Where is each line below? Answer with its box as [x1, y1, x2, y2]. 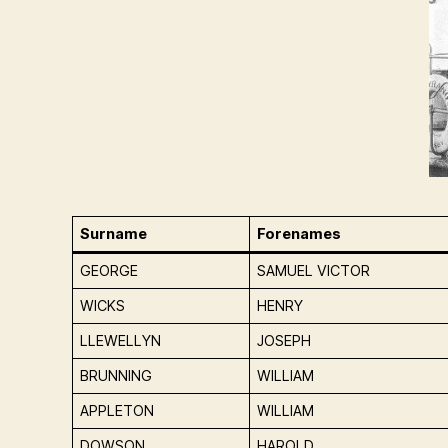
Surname [80, 225, 148, 243]
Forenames [257, 225, 342, 243]
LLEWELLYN [80, 332, 162, 350]
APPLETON [80, 402, 155, 420]
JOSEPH [257, 332, 312, 350]
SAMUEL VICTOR [257, 262, 371, 280]
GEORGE [80, 262, 139, 280]
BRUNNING [80, 367, 153, 385]
